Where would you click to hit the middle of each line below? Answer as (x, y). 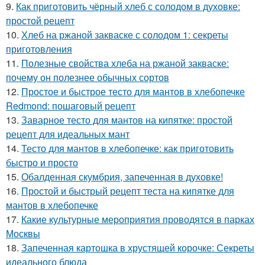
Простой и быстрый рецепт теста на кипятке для (128, 191)
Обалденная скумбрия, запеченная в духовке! (122, 177)
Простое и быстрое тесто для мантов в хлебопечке (133, 92)
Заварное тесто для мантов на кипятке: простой (127, 120)
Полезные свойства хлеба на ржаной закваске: (125, 63)
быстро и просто (42, 163)
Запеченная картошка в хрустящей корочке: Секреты (138, 248)
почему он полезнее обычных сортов (88, 77)
